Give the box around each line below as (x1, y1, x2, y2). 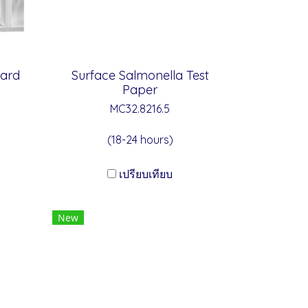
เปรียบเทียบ (119, 167, 173, 181)
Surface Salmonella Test (71, 67, 209, 83)
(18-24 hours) (107, 133, 173, 146)
